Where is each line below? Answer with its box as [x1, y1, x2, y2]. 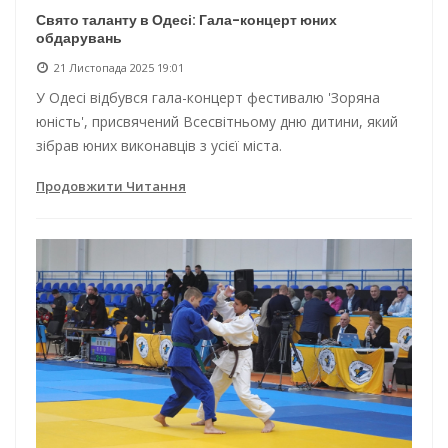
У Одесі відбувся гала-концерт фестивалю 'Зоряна [36, 87, 380, 107]
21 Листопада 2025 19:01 [54, 59, 184, 75]
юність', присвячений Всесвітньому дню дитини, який [36, 111, 398, 131]
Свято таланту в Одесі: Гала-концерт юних [36, 9, 337, 30]
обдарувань [36, 27, 122, 48]
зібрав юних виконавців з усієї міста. [36, 135, 282, 155]
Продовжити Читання [36, 176, 186, 195]
